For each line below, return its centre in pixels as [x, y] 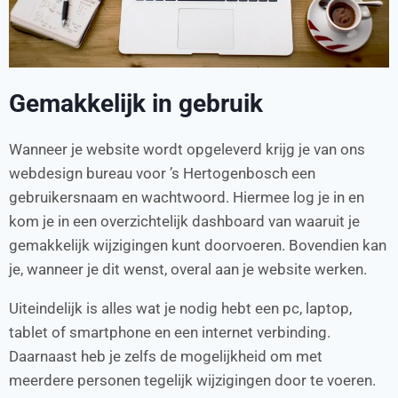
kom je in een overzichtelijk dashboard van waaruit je [184, 221]
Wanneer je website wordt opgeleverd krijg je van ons [187, 149]
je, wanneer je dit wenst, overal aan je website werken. [188, 269]
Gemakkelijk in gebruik [136, 103]
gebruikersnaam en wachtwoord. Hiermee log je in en [187, 197]
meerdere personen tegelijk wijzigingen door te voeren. [192, 380]
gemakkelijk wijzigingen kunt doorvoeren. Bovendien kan [198, 245]
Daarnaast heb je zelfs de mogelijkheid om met [166, 356]
